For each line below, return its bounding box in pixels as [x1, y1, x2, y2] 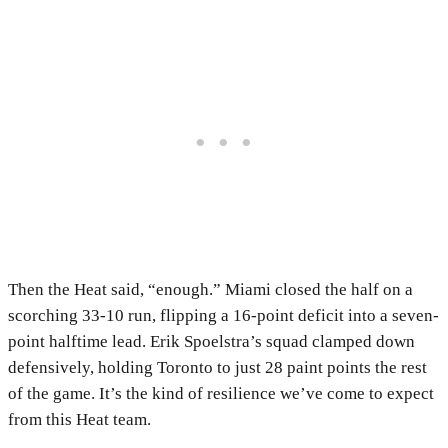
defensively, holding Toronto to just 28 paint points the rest [8, 358, 427, 378]
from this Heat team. [8, 410, 151, 430]
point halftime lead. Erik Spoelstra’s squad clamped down [8, 332, 415, 352]
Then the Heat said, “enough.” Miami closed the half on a [8, 280, 413, 300]
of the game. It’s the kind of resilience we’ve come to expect [8, 384, 434, 404]
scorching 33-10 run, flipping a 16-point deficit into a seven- [8, 306, 439, 326]
